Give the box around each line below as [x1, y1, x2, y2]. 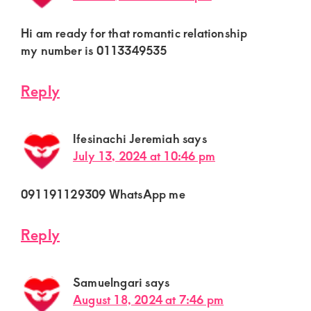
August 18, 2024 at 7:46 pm [73, 291, 224, 308]
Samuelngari [73, 274, 143, 290]
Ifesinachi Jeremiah [73, 130, 180, 146]
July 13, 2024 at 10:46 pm [73, 147, 215, 164]
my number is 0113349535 [21, 42, 167, 58]
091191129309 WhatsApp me [21, 185, 185, 202]
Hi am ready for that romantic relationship [21, 24, 248, 41]
